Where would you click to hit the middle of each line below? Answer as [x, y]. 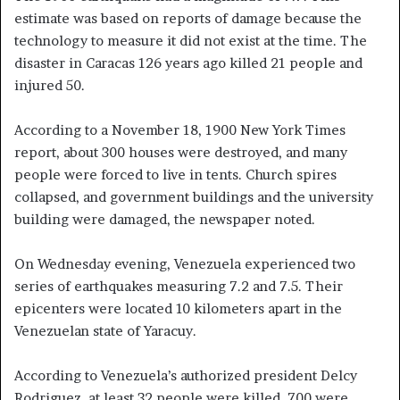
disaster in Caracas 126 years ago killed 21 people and [188, 62]
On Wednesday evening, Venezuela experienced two [185, 263]
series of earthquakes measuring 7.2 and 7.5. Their [179, 286]
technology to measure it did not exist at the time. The [191, 40]
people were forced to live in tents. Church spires [175, 174]
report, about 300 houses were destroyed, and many [181, 152]
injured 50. [50, 85]
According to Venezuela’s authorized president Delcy [186, 375]
